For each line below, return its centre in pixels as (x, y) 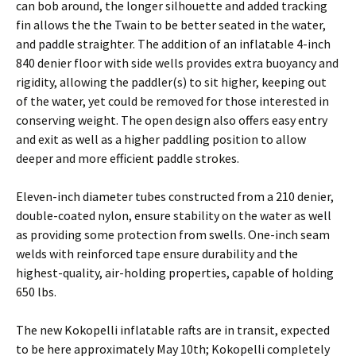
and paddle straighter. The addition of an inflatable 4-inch (173, 43)
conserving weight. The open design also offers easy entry (172, 120)
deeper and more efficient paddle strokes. (128, 158)
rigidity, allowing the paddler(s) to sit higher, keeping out (171, 81)
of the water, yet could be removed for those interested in (172, 101)
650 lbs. (36, 291)
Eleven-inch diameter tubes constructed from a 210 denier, (175, 196)
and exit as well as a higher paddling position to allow (161, 139)
